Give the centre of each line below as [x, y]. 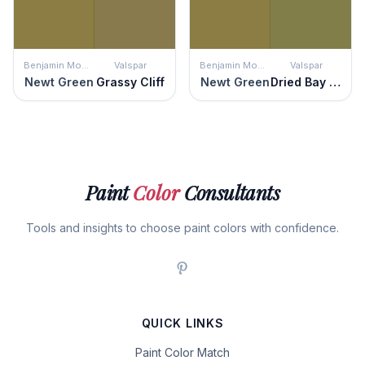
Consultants [230, 192]
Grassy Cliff [130, 82]
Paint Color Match [182, 352]
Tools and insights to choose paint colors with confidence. [182, 228]
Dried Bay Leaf [335, 82]
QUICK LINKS [182, 323]
